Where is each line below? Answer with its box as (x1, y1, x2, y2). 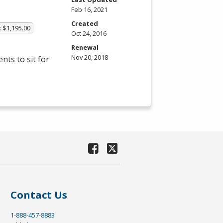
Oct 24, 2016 (71, 28, 107, 38)
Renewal (71, 42, 99, 52)
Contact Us (10, 188, 67, 202)
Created (71, 18, 98, 28)
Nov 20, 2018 (71, 52, 108, 62)
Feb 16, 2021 (71, 4, 108, 14)
